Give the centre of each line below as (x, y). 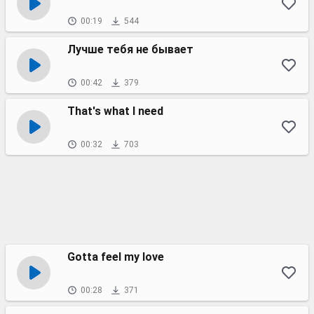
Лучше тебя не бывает (130, 49)
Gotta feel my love (116, 257)
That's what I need (115, 111)
